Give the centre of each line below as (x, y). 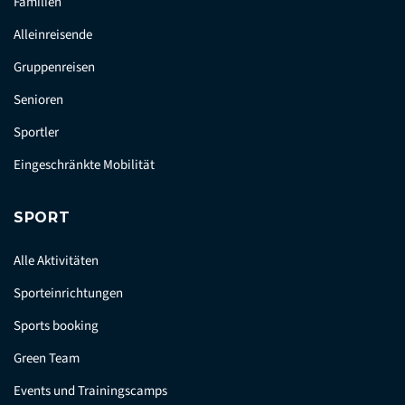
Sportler (36, 133)
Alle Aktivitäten (56, 261)
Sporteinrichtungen (68, 294)
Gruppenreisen (54, 68)
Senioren (38, 100)
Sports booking (56, 326)
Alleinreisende (53, 35)
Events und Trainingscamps (90, 391)
